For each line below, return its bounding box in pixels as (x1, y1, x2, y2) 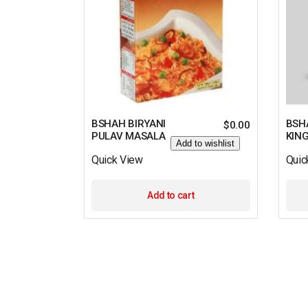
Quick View (91, 153, 143, 166)
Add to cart (147, 189, 195, 201)
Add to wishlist (176, 137, 235, 148)
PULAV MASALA (91, 129, 166, 142)
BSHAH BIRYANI (91, 117, 166, 130)
